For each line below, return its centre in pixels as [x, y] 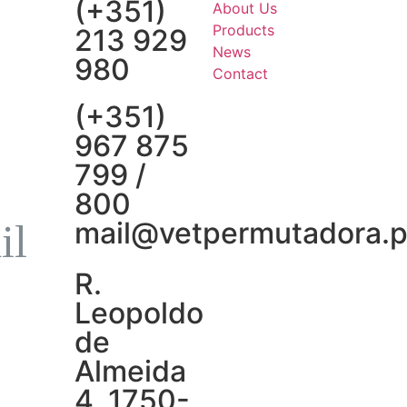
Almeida [130, 372]
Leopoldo [139, 313]
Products [243, 30]
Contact [240, 74]
